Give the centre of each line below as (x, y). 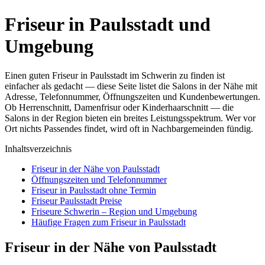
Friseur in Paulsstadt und (108, 25)
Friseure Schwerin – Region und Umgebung (114, 211)
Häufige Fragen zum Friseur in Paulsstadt (109, 222)
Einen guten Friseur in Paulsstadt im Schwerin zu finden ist (115, 75)
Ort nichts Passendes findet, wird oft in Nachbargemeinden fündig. (129, 128)
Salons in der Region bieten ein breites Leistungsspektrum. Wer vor (130, 118)
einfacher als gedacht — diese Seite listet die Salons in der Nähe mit (131, 86)
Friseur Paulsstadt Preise (77, 201)
